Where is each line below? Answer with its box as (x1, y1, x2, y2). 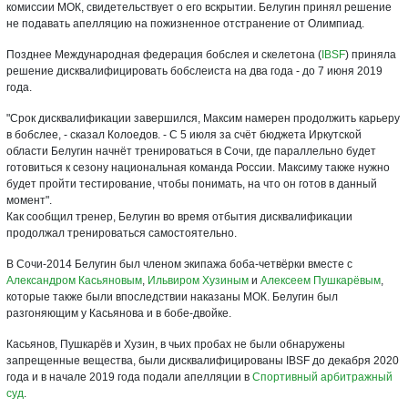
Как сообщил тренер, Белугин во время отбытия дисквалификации (6, 210, 352, 224)
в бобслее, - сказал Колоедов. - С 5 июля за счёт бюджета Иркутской (6, 128, 362, 142)
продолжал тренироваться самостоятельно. (6, 227, 237, 240)
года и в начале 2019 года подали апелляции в (6, 371, 252, 384)
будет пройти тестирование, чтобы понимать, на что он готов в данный (6, 178, 377, 191)
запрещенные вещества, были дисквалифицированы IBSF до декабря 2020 (6, 354, 399, 368)
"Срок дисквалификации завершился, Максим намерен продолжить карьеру (6, 112, 400, 126)
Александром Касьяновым (6, 274, 142, 288)
